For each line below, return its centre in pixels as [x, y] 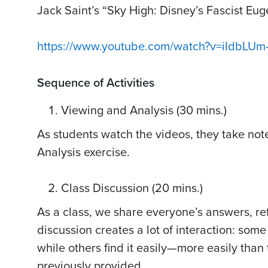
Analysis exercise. [83, 153]
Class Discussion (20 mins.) [132, 189]
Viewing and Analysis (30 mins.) [144, 111]
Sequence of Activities [96, 83]
